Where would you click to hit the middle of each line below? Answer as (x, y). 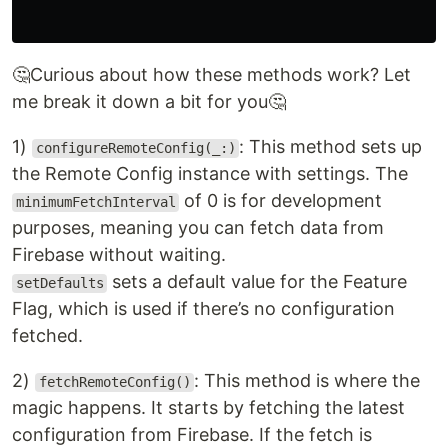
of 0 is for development (281, 201)
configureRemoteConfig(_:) (135, 148)
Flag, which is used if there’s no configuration (203, 309)
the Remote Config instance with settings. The (210, 174)
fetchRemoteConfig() (114, 382)
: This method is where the (307, 381)
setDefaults (59, 283)
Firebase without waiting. (119, 255)
